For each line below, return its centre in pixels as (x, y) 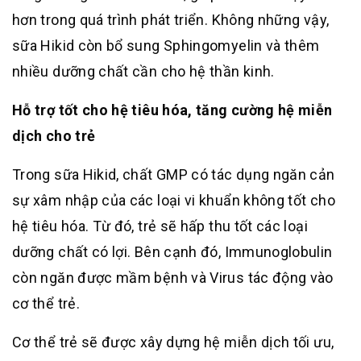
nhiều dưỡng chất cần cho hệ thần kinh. (143, 71)
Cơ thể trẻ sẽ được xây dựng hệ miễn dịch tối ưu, (173, 342)
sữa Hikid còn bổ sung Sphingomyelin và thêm (166, 45)
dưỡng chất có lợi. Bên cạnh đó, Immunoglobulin (172, 251)
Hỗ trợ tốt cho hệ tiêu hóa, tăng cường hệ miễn (172, 110)
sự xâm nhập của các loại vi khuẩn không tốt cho (174, 200)
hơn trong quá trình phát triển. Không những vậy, (171, 19)
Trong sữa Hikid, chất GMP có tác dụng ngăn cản (174, 174)
